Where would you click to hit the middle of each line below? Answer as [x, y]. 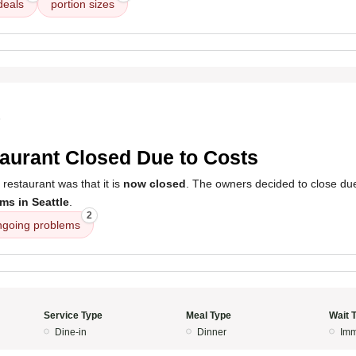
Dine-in [70, 332]
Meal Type [209, 315]
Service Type [73, 315]
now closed [155, 184]
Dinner [212, 332]
